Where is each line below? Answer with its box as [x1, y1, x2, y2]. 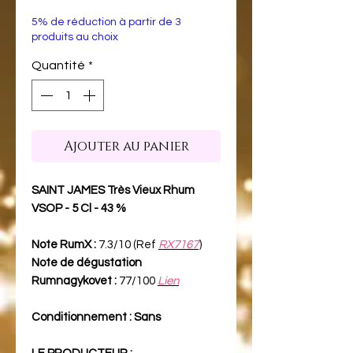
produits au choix [32, 31, 118, 43]
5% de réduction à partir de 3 [32, 16, 181, 28]
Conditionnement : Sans [32, 310, 161, 323]
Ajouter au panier [63, 136, 189, 155]
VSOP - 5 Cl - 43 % [32, 202, 126, 214]
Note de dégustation [32, 256, 142, 269]
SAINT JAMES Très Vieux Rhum [32, 184, 195, 196]
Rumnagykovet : [32, 274, 117, 287]
